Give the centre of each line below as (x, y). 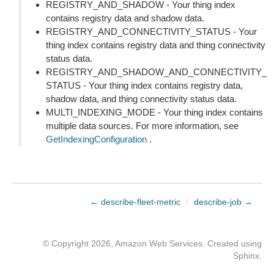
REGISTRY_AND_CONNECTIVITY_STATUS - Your (151, 31)
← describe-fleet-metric (135, 202)
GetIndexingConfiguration (96, 139)
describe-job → (223, 202)
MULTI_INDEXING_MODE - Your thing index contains (154, 112)
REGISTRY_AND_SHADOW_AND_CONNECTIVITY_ (156, 72)
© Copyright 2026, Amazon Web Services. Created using (152, 243)
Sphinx (246, 256)
